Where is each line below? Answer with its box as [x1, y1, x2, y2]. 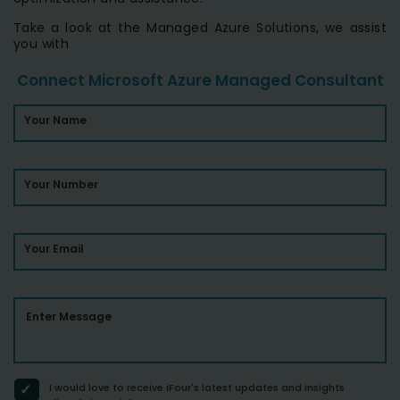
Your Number [24, 177, 98, 193]
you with [13, 35, 70, 54]
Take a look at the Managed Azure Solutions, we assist [13, 19, 387, 37]
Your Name [24, 112, 87, 129]
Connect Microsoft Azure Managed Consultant [16, 70, 384, 92]
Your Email [24, 241, 84, 257]
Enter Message [26, 309, 112, 325]
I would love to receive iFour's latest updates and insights [48, 380, 345, 396]
